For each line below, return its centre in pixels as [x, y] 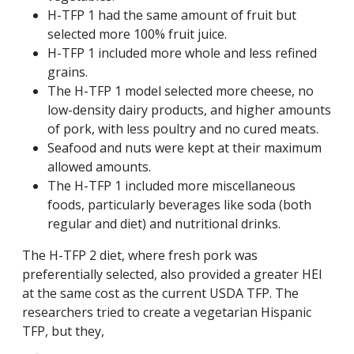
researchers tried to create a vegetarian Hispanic [167, 313]
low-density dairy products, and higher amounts [189, 110]
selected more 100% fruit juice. [137, 34]
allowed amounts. [99, 167]
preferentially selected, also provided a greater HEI [172, 275]
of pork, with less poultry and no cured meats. [183, 129]
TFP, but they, [65, 331]
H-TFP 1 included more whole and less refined [182, 53]
